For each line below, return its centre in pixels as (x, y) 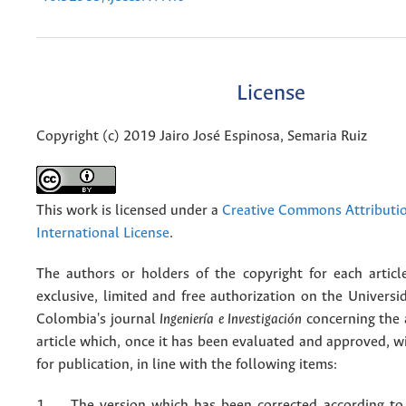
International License (103, 233)
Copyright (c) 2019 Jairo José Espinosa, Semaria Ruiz (202, 136)
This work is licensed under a (129, 210)
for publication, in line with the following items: (187, 364)
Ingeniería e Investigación (231, 319)
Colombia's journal (98, 319)
